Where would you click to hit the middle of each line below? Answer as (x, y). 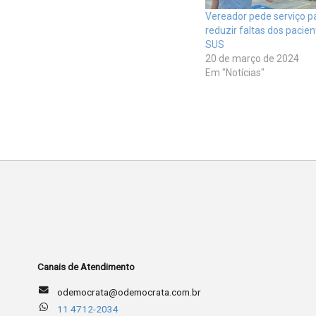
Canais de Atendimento (86, 267)
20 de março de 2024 (252, 59)
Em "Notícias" (235, 73)
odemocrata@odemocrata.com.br (129, 292)
